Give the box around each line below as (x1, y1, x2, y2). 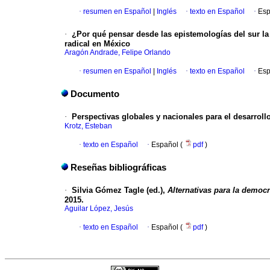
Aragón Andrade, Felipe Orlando (64, 48, 171, 57)
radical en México (64, 39, 130, 49)
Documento (71, 89, 119, 99)
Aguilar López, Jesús (64, 204, 133, 213)
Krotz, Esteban (64, 122, 112, 131)
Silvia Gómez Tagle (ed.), (72, 186, 168, 195)
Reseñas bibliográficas (71, 163, 166, 173)
